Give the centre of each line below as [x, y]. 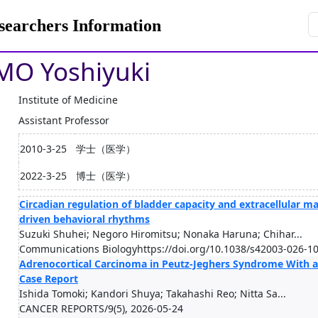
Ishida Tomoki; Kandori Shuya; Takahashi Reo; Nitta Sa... [153, 294]
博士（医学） [106, 176]
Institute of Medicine [68, 100]
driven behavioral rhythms [84, 219]
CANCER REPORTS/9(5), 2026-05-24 [101, 308]
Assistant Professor [64, 120]
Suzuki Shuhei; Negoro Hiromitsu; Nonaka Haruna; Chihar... [161, 234]
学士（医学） [106, 149]
